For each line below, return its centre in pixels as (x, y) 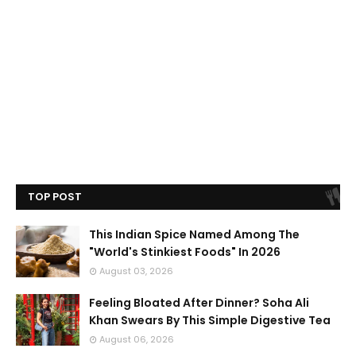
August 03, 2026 (136, 271)
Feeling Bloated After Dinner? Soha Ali (199, 303)
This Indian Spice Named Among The (194, 235)
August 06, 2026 (137, 340)
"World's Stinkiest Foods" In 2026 (185, 252)
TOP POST (55, 197)
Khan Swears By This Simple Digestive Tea (210, 321)
